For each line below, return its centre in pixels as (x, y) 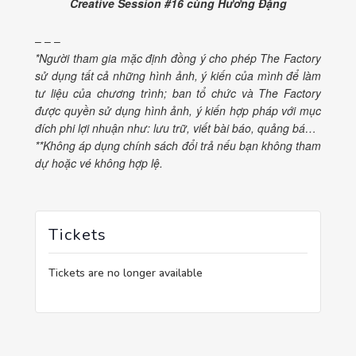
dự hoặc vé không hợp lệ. (99, 163)
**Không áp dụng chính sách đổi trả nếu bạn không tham (178, 145)
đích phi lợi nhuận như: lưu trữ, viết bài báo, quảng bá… (176, 128)
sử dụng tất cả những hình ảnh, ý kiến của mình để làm (178, 75)
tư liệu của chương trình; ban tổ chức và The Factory (178, 93)
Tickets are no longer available (126, 273)
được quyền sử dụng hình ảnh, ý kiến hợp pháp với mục (178, 110)
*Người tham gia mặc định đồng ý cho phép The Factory (178, 58)
